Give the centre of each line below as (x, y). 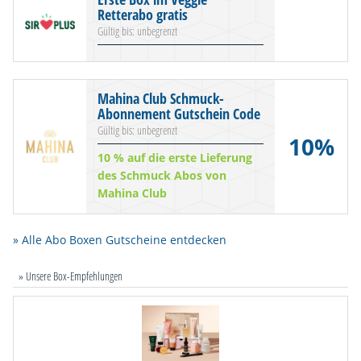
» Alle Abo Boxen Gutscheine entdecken (120, 240)
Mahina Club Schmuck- (161, 99)
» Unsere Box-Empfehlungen (71, 276)
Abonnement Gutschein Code (179, 114)
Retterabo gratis (143, 15)
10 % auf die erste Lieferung (175, 157)
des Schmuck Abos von (162, 175)
